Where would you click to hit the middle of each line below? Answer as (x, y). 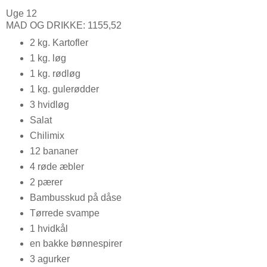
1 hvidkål (49, 228)
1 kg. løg (48, 58)
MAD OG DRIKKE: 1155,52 (64, 26)
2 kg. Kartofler (59, 43)
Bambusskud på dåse (75, 197)
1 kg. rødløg (55, 74)
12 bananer (54, 151)
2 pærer (46, 182)
